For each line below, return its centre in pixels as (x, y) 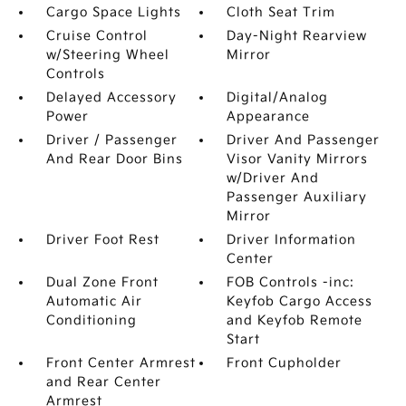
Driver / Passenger (111, 140)
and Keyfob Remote (295, 320)
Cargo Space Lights (113, 12)
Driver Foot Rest (102, 240)
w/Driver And (273, 178)
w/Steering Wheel (107, 55)
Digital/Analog (278, 97)
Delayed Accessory (111, 97)
